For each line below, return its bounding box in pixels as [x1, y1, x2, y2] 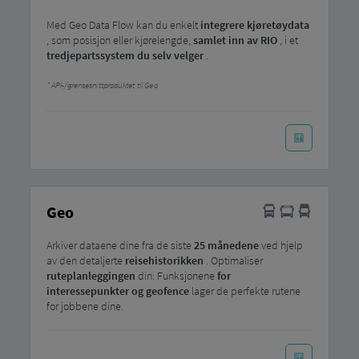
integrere [200, 17, 244, 32]
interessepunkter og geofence [46, 283, 189, 298]
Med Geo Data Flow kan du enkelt [46, 17, 200, 32]
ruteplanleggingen [46, 268, 135, 283]
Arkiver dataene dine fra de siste [46, 237, 194, 252]
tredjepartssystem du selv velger [46, 47, 204, 63]
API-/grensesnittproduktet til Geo [49, 79, 158, 91]
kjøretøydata [246, 17, 309, 32]
